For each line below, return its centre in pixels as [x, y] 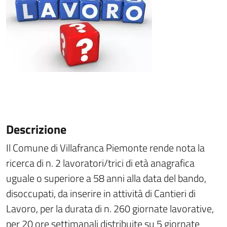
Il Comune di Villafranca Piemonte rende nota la [105, 148]
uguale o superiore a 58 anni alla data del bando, [106, 178]
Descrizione [36, 129]
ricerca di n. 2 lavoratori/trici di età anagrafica [100, 163]
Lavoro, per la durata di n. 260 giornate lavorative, [110, 209]
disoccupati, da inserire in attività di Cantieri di [101, 193]
